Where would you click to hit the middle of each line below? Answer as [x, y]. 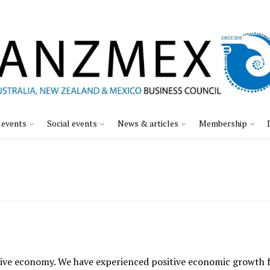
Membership [223, 124]
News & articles [148, 124]
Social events [72, 124]
